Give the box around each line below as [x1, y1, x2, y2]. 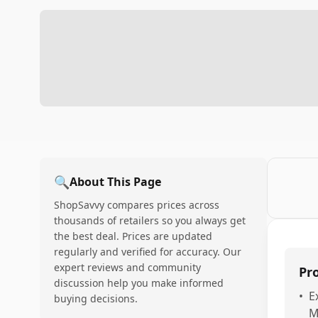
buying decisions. [54, 292, 138, 305]
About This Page [70, 174, 161, 190]
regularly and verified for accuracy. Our [54, 245, 241, 258]
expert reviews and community [54, 261, 201, 274]
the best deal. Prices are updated [54, 229, 212, 243]
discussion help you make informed [54, 276, 224, 290]
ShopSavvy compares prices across [54, 198, 219, 212]
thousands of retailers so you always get [54, 214, 246, 227]
